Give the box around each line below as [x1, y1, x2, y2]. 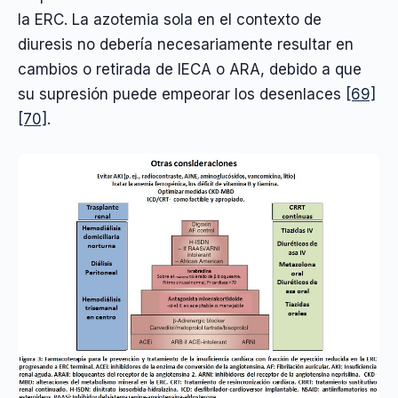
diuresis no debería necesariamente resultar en [18, 35, 354, 53]
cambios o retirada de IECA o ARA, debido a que [18, 60, 362, 78]
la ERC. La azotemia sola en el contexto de [18, 10, 322, 28]
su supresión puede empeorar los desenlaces [18, 84, 346, 103]
